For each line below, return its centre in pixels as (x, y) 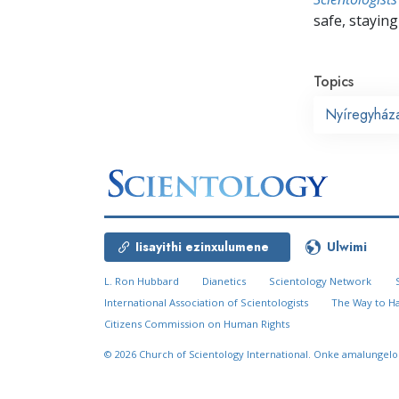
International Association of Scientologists (206, 303)
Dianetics (224, 281)
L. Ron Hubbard (142, 281)
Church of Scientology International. (226, 354)
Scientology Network (321, 281)
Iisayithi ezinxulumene (202, 247)
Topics (334, 81)
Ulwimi (347, 247)
